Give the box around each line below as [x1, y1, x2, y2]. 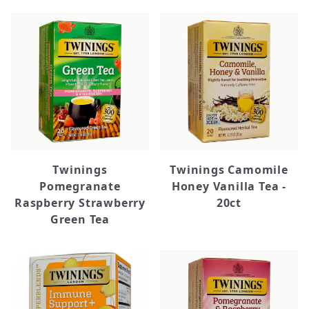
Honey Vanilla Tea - [171, 179, 287, 194]
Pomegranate [39, 179, 121, 194]
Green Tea [50, 212, 110, 227]
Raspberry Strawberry [14, 195, 146, 210]
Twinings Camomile [170, 162, 288, 177]
